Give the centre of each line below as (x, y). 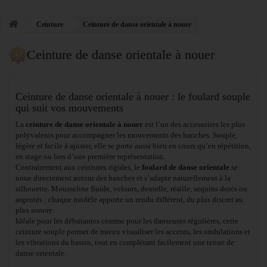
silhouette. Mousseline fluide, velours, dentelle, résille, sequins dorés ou (131, 188)
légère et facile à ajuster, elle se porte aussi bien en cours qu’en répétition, (133, 145)
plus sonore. (35, 210)
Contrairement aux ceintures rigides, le (79, 167)
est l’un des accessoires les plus (194, 124)
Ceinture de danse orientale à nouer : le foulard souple (133, 96)
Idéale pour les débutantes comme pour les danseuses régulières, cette (127, 221)
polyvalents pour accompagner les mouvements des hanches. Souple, (126, 135)
